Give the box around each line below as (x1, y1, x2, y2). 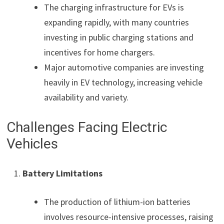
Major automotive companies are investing (44, 61, 204, 73)
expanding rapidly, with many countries (44, 16, 189, 28)
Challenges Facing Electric (6, 118, 167, 135)
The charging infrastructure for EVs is (44, 1, 184, 13)
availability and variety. (44, 91, 129, 103)
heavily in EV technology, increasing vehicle (44, 76, 203, 88)
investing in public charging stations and (44, 31, 194, 43)
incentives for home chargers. (44, 46, 155, 58)
